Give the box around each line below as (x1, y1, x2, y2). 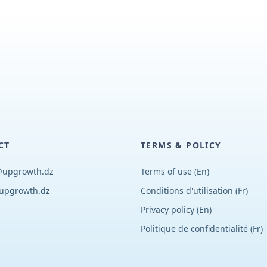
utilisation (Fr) (193, 185, 248, 196)
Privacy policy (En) (141, 204, 212, 215)
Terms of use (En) (141, 166, 209, 177)
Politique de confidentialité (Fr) (141, 223, 263, 234)
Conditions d (141, 185, 191, 196)
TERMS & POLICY (141, 139, 222, 151)
